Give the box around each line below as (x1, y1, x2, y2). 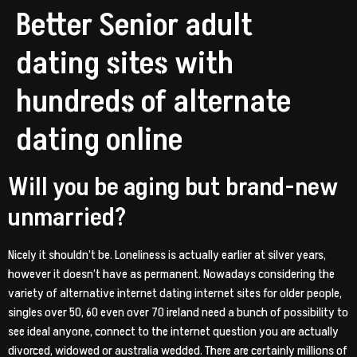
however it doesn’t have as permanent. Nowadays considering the (8, 265, 335, 283)
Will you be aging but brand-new (8, 170, 338, 205)
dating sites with (16, 41, 233, 86)
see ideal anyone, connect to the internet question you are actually (8, 323, 339, 340)
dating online (16, 118, 182, 163)
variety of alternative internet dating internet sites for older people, (8, 284, 342, 302)
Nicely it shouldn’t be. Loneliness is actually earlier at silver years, (8, 246, 326, 264)
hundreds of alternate (16, 80, 291, 124)
